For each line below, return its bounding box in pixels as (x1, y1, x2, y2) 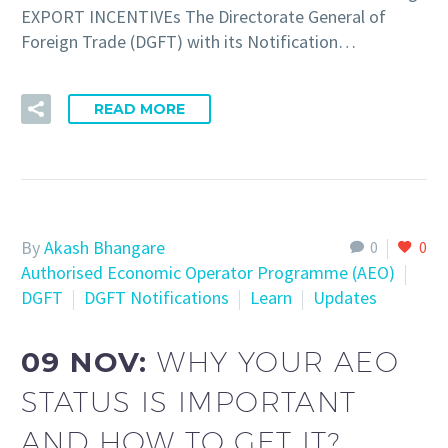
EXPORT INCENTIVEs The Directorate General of (21, 5, 386, 29)
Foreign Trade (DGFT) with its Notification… (21, 30, 356, 54)
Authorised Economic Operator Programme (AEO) (21, 261, 395, 285)
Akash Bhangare (44, 236, 165, 260)
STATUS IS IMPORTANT (21, 384, 357, 418)
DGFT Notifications (84, 286, 229, 310)
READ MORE (94, 100, 185, 119)
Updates (313, 286, 377, 310)
